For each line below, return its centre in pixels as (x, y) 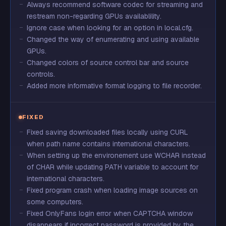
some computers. (55, 202)
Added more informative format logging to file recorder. (114, 86)
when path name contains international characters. (108, 144)
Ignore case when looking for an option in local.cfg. (110, 28)
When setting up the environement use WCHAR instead (116, 155)
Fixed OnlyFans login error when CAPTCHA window (110, 213)
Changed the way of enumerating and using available (113, 39)
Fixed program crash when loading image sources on (112, 190)
